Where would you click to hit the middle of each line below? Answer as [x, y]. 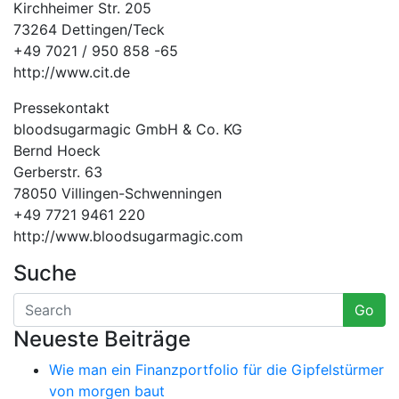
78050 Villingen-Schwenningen [118, 193]
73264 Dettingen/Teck [89, 29]
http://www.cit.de [72, 72]
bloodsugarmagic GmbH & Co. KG [128, 129]
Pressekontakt [61, 107]
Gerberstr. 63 [58, 171]
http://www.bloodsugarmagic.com [128, 236]
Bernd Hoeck [57, 150]
